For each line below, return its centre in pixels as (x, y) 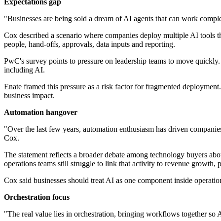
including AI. (24, 70)
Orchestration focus (37, 197)
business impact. (29, 96)
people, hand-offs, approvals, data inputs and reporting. (90, 44)
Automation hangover (41, 112)
